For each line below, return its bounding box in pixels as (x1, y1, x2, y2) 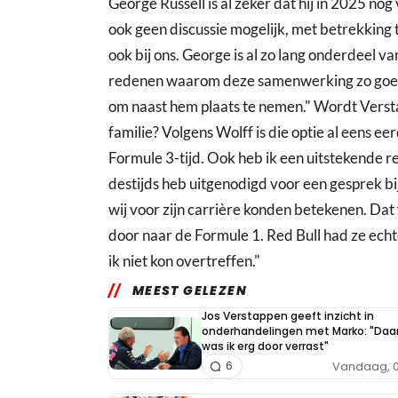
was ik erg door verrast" (202, 338, 329, 354)
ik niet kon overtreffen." (108, 251, 260, 270)
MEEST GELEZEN (131, 282, 248, 299)
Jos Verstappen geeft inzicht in (202, 308, 374, 323)
